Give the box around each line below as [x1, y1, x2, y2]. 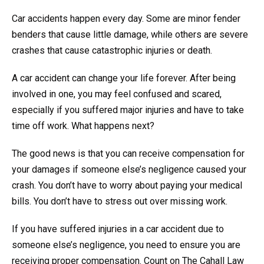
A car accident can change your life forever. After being [12, 72, 236, 84]
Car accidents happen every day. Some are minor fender [12, 13, 240, 25]
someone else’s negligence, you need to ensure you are [12, 239, 240, 251]
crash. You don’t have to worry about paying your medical [12, 180, 242, 192]
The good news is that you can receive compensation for [12, 148, 245, 160]
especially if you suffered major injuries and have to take [12, 104, 244, 116]
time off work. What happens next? [12, 120, 154, 132]
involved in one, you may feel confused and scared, [12, 88, 222, 100]
